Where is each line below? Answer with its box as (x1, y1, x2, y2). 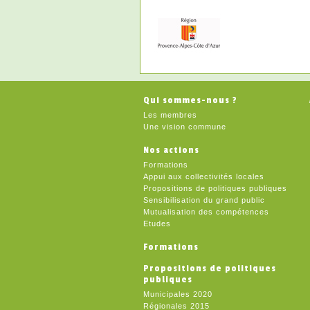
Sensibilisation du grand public (143, 195, 265, 204)
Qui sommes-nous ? (143, 94, 237, 106)
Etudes (143, 219, 171, 228)
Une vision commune (143, 122, 226, 131)
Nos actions (143, 144, 199, 156)
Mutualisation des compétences (143, 207, 269, 216)
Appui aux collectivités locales (143, 172, 264, 181)
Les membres (143, 110, 197, 119)
